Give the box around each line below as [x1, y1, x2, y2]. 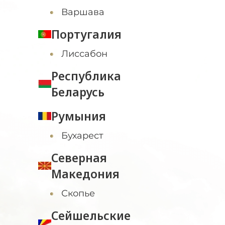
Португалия [51, 26, 122, 42]
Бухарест [61, 130, 103, 141]
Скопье [61, 188, 95, 199]
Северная [51, 150, 107, 166]
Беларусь [51, 84, 104, 100]
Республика [51, 68, 121, 84]
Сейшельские [51, 207, 131, 223]
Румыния [51, 108, 106, 124]
